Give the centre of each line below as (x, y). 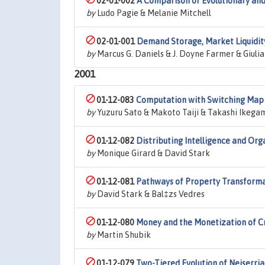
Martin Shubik (123, 235)
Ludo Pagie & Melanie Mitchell (153, 13)
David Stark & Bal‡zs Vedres (150, 194)
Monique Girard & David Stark (153, 153)
